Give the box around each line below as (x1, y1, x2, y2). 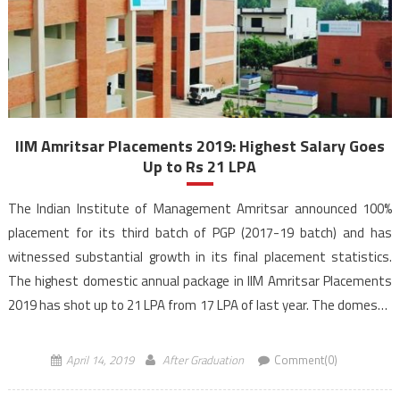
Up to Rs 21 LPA (143, 154, 257, 179)
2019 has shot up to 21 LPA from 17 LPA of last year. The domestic (7, 295, 392, 316)
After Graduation (162, 351, 244, 370)
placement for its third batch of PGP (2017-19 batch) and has (7, 222, 392, 244)
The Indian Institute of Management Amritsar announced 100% (7, 198, 392, 220)
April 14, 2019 (65, 351, 134, 370)
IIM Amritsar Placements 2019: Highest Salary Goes (14, 134, 385, 159)
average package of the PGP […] (7, 319, 187, 340)
